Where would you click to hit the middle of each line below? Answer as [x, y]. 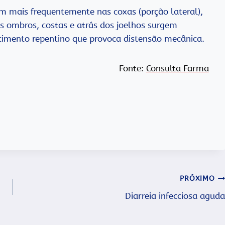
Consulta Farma [177, 69]
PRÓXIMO [197, 179]
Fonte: [132, 69]
